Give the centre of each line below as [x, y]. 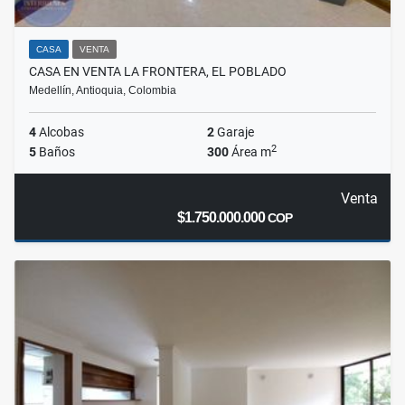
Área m [250, 152]
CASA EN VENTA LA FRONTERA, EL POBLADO [158, 72]
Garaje [234, 132]
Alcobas [60, 132]
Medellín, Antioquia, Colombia [103, 91]
